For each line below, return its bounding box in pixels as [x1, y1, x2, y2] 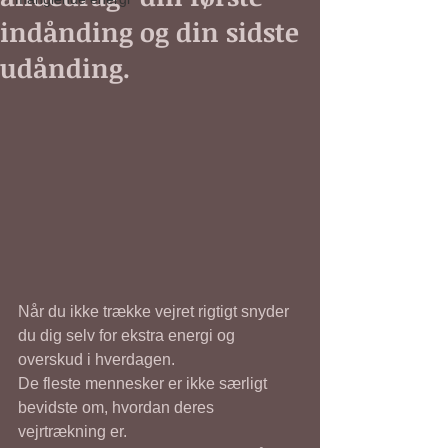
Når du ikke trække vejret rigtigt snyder [18, 302, 293, 320]
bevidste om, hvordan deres [18, 398, 218, 416]
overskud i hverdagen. [18, 350, 179, 368]
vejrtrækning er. [18, 422, 131, 440]
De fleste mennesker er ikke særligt [18, 374, 271, 392]
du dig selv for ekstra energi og [18, 326, 239, 344]
